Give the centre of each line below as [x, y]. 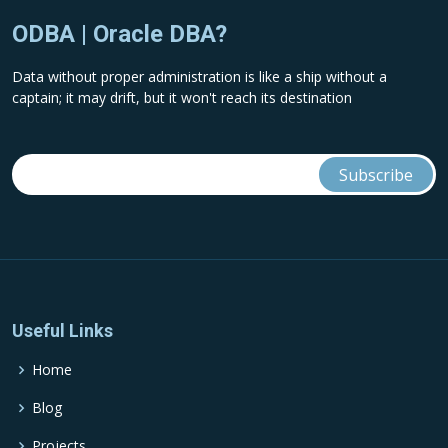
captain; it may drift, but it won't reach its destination [182, 97]
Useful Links [62, 330]
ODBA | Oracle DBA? [119, 34]
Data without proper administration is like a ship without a [199, 76]
